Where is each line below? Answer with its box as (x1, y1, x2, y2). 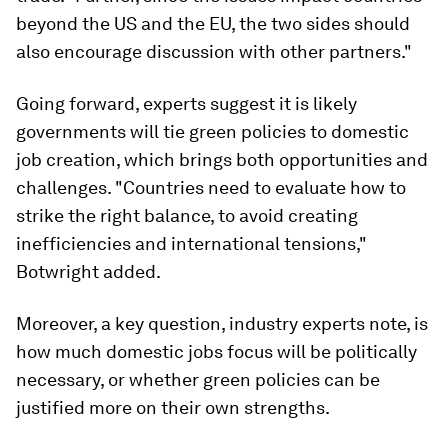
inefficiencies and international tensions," (16, 232, 367, 254)
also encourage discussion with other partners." (16, 40, 412, 62)
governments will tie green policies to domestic (16, 120, 409, 142)
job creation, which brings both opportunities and (16, 148, 428, 170)
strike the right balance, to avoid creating (16, 204, 358, 226)
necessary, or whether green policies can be (16, 368, 380, 390)
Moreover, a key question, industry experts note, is (16, 312, 428, 334)
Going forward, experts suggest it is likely (16, 92, 357, 114)
